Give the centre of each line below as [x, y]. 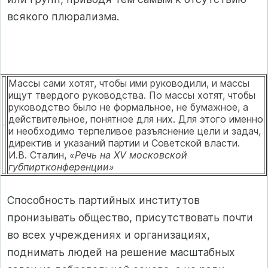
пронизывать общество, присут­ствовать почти [130, 218]
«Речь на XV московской [128, 155]
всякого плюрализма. [63, 17]
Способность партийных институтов [103, 200]
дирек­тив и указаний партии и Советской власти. [127, 143]
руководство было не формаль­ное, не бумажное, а [128, 107]
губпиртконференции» [61, 167]
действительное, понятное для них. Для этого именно [136, 119]
